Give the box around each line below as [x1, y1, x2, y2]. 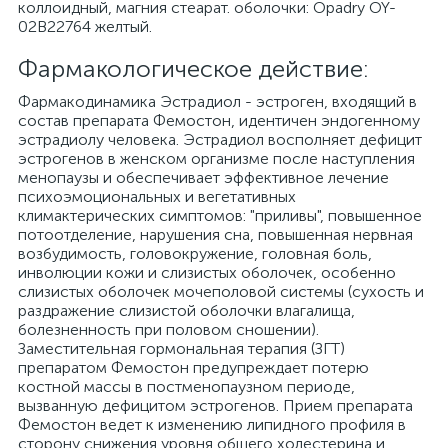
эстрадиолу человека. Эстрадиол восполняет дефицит [18, 130, 422, 149]
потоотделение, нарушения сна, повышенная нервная [18, 225, 413, 244]
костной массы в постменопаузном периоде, [18, 377, 355, 396]
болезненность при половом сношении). [18, 320, 319, 339]
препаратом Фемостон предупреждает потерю [18, 358, 369, 377]
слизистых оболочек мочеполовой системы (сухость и [18, 282, 424, 301]
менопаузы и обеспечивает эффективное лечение [18, 168, 389, 187]
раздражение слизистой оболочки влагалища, [18, 301, 355, 320]
